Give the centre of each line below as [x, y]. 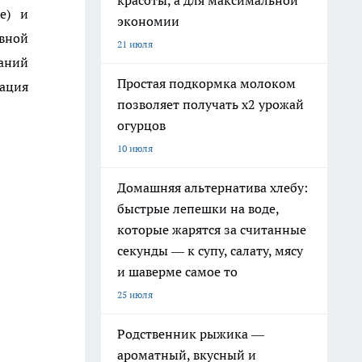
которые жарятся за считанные [212, 229]
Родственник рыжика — [191, 334]
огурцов [141, 125]
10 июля [135, 148]
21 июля [135, 44]
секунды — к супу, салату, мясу [210, 250]
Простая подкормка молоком [206, 83]
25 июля [135, 295]
